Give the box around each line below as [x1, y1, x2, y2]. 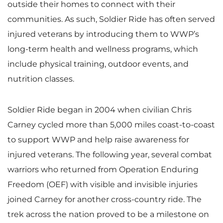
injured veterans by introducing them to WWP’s [7, 29, 199, 39]
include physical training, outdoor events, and [7, 59, 189, 69]
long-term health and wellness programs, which [7, 44, 198, 54]
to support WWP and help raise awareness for [7, 134, 189, 144]
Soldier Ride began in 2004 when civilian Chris [7, 105, 192, 114]
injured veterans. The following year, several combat [7, 149, 212, 159]
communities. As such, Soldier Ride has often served [7, 14, 215, 24]
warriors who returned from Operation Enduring [7, 164, 199, 174]
